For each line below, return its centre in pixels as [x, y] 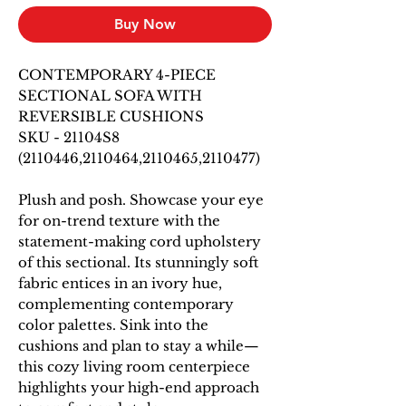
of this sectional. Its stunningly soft [138, 262]
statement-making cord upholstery [140, 241]
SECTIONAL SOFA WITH [110, 95]
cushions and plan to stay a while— [139, 345]
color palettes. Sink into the [113, 324]
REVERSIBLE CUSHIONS [111, 116]
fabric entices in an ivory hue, [120, 283]
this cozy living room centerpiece [134, 366]
